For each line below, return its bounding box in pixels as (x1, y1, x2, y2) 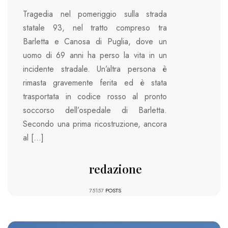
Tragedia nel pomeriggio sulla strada (23, 8, 167, 20)
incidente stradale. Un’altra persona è (23, 63, 167, 75)
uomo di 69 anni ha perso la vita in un (23, 49, 167, 62)
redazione (89, 161, 142, 177)
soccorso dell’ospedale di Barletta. (23, 104, 167, 117)
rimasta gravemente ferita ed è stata (23, 77, 167, 89)
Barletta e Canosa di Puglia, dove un (23, 36, 167, 48)
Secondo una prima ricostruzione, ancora (23, 118, 167, 130)
